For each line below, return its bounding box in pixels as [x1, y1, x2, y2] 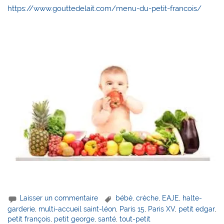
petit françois [7, 214, 51, 223]
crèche [136, 194, 159, 202]
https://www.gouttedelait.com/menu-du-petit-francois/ [7, 3, 202, 13]
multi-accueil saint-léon [38, 204, 116, 213]
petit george [54, 214, 95, 223]
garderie [7, 204, 35, 213]
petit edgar [178, 204, 215, 213]
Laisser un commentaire [19, 194, 98, 202]
